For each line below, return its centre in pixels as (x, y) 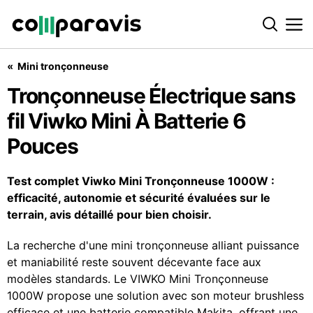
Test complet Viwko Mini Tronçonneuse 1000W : (141, 181)
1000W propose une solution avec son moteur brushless (155, 296)
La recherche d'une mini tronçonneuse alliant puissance (153, 245)
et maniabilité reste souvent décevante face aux (134, 262)
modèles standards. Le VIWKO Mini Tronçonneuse (138, 279)
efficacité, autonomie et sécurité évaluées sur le (139, 198)
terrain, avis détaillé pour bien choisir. (109, 214)
